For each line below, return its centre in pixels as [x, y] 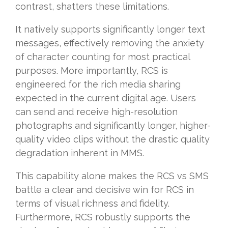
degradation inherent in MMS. [80, 153]
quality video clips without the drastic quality [112, 139]
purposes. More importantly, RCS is [92, 71]
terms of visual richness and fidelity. [92, 204]
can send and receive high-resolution [96, 112]
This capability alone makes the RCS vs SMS [112, 176]
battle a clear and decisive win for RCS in [105, 190]
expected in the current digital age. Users [106, 98]
